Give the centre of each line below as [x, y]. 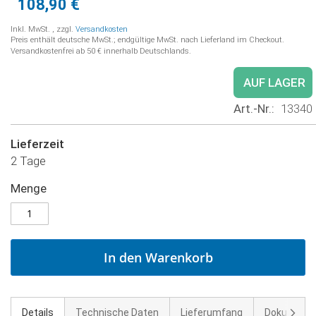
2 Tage [28, 160]
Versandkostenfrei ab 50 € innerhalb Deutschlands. [101, 51]
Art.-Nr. [253, 108]
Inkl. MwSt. [31, 29]
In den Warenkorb [158, 257]
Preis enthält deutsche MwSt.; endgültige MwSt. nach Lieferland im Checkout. [147, 39]
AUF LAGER [274, 82]
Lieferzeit [37, 144]
